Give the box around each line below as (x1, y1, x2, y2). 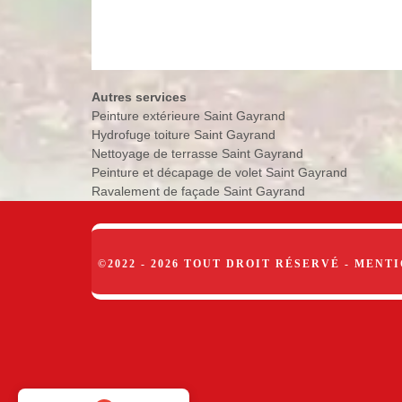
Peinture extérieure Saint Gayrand (92, 108, 285, 123)
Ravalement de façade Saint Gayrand (92, 183, 305, 198)
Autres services (92, 89, 187, 104)
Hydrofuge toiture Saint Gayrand (92, 127, 275, 142)
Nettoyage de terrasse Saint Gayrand (92, 145, 303, 161)
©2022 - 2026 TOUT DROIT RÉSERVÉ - (97, 257, 354, 270)
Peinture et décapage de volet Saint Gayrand (92, 164, 347, 179)
